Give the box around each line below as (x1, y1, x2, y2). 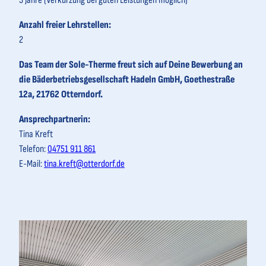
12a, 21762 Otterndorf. (19, 88, 103, 101)
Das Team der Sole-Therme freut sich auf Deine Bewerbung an (19, 59, 243, 71)
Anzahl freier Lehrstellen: (19, 19, 113, 31)
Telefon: (19, 143, 47, 156)
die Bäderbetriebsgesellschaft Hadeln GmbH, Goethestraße (19, 74, 235, 86)
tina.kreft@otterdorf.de (44, 158, 125, 170)
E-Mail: (19, 158, 44, 170)
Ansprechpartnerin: (19, 113, 90, 126)
